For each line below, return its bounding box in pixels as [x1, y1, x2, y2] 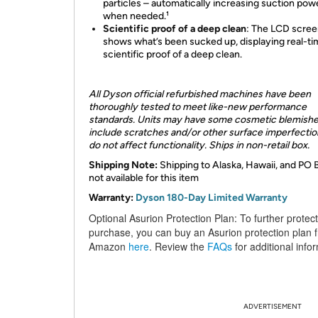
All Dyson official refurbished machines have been [89, 88, 311, 100]
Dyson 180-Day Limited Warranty [136, 192, 287, 204]
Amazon [89, 239, 128, 253]
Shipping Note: [89, 159, 158, 171]
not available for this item [89, 172, 199, 184]
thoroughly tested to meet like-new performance [89, 101, 307, 113]
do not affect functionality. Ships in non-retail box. [89, 139, 309, 151]
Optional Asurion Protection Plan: [89, 211, 237, 225]
